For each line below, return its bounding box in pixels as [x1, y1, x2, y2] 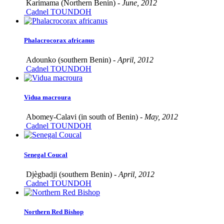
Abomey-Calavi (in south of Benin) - [24, 112, 144, 121]
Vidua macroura [24, 93, 71, 101]
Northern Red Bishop [24, 207, 83, 215]
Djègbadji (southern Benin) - [24, 169, 118, 178]
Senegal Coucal [24, 150, 67, 158]
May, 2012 [144, 112, 178, 121]
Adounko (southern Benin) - [24, 55, 117, 64]
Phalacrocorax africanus [24, 36, 94, 44]
